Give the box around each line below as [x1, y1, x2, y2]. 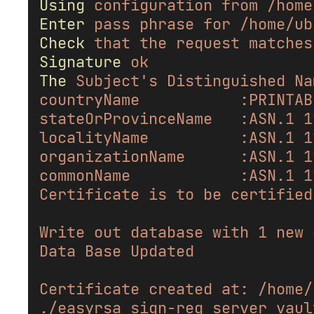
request [176, 32, 240, 53]
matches [249, 32, 313, 53]
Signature [39, 51, 121, 72]
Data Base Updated [39, 240, 194, 261]
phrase [139, 13, 194, 34]
